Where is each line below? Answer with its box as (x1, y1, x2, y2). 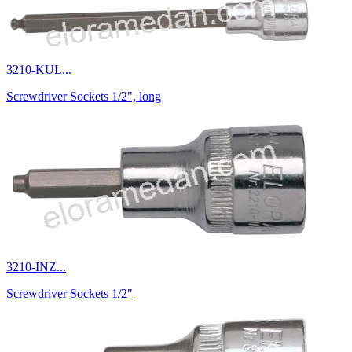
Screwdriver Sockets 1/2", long (6, 89, 161, 103)
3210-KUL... (6, 62, 71, 76)
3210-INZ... (6, 259, 66, 273)
